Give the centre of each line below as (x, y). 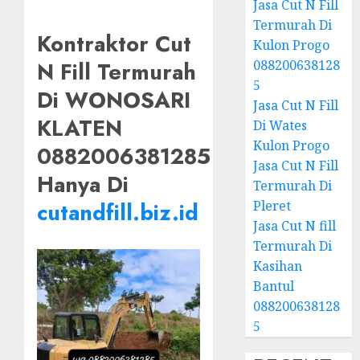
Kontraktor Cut (114, 44)
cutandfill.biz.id (118, 213)
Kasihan (278, 266)
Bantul (274, 286)
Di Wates (280, 125)
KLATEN (80, 129)
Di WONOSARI (114, 100)
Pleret (272, 206)
